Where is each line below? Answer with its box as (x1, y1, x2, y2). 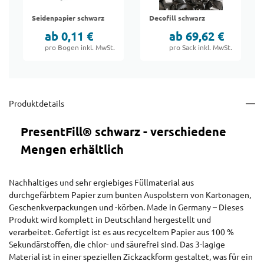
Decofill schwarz (149, 14, 205, 23)
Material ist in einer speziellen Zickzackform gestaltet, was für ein (9, 252, 253, 262)
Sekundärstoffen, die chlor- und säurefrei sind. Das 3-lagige (9, 240, 225, 250)
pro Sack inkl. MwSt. (169, 43, 232, 52)
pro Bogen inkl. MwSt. (45, 43, 115, 52)
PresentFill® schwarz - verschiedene (21, 125, 226, 140)
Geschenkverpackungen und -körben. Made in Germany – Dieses (9, 203, 243, 213)
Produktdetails (9, 99, 64, 109)
